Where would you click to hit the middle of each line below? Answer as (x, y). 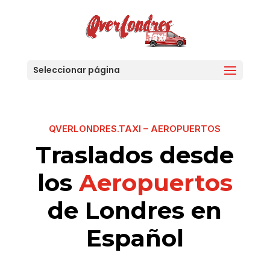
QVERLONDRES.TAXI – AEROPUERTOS (135, 129)
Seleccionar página (76, 70)
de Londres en (135, 211)
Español (135, 238)
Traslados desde (135, 155)
